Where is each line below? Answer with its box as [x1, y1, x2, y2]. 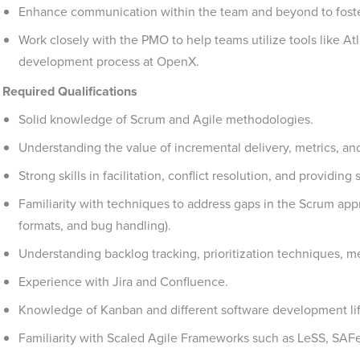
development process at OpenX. [18, 52, 199, 71]
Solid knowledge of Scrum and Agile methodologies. [18, 110, 313, 129]
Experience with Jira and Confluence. [18, 272, 228, 291]
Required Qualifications [2, 82, 137, 100]
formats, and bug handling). [18, 216, 171, 235]
